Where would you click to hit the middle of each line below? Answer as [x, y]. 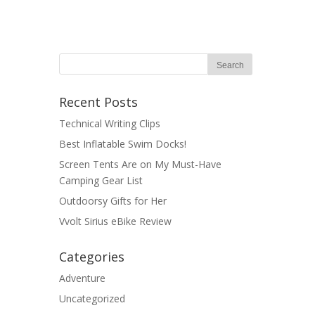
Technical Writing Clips [110, 124]
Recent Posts [98, 102]
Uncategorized [92, 299]
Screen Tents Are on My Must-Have [140, 165]
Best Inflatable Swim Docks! [123, 144]
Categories [92, 257]
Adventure [82, 278]
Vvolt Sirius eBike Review [115, 221]
